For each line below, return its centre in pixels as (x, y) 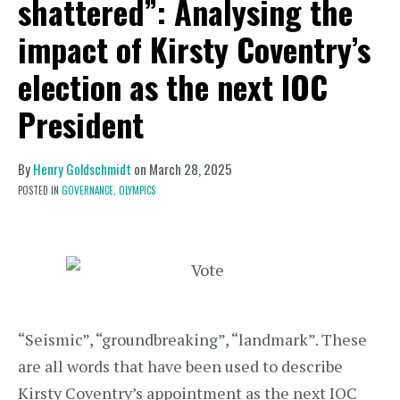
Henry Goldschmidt (82, 169)
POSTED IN (40, 190)
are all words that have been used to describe (180, 366)
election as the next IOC (173, 86)
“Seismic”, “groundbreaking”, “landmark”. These (192, 339)
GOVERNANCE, (89, 190)
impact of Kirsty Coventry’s (194, 49)
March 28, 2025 (191, 169)
